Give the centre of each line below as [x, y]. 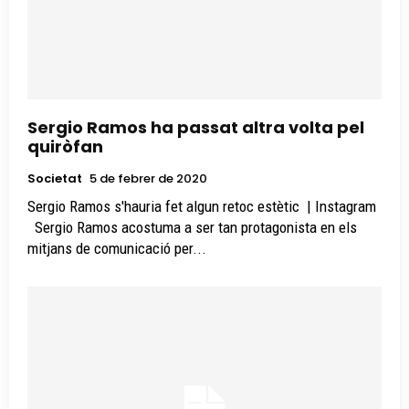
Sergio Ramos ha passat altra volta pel [196, 127]
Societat [55, 178]
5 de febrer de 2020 [148, 178]
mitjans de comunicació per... [117, 248]
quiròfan [65, 146]
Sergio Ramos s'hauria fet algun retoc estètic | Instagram [202, 206]
